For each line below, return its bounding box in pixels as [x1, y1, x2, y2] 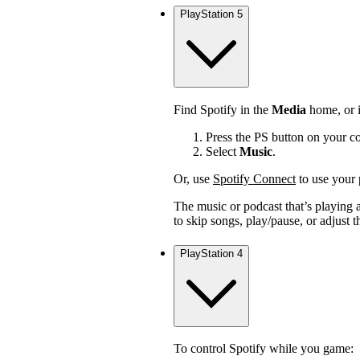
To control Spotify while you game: [174, 342, 354, 356]
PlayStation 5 [180, 8, 243, 21]
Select [206, 144, 239, 158]
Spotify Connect [213, 171, 296, 186]
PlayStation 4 [180, 247, 243, 260]
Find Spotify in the [174, 102, 272, 117]
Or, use [174, 171, 213, 186]
